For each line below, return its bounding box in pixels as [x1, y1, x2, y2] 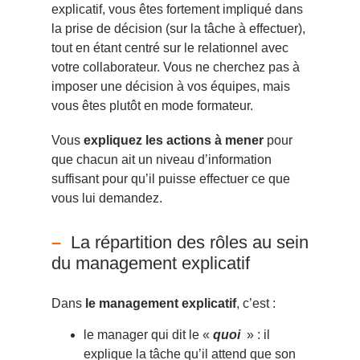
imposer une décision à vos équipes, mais [51, 79, 290, 93]
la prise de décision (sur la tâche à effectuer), [51, 21, 305, 35]
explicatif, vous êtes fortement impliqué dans [51, 2, 303, 16]
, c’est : [236, 297, 276, 311]
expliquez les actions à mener [84, 133, 264, 148]
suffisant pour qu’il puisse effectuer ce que [51, 172, 290, 186]
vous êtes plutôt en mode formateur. [51, 98, 253, 112]
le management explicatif [85, 297, 236, 311]
